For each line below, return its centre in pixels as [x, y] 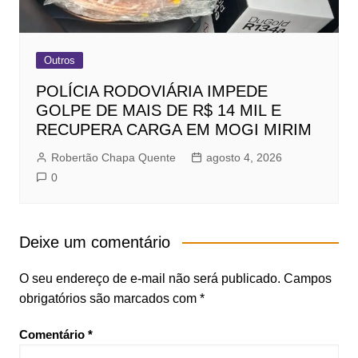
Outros [59, 61]
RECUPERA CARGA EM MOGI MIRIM [173, 130]
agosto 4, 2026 [244, 158]
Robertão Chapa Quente [113, 158]
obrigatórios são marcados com [109, 299]
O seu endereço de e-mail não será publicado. [149, 279]
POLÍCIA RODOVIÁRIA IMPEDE [151, 91]
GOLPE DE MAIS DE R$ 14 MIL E [158, 111]
